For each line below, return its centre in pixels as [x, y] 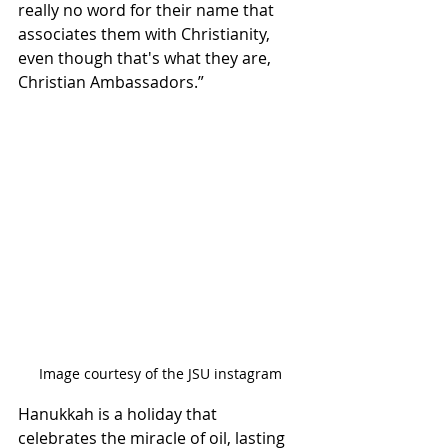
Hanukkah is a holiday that [119, 414]
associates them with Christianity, [146, 33]
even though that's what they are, [146, 57]
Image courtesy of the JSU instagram [160, 374]
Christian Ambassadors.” [113, 81]
